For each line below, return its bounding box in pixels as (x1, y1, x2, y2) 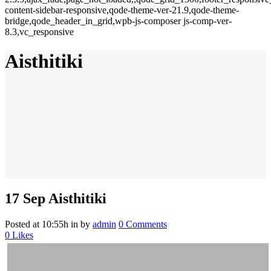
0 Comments (119, 219, 167, 230)
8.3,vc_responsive (5, 27, 74, 37)
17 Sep (5, 191, 45, 207)
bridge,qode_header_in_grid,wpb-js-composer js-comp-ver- (5, 16, 232, 26)
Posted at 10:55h (5, 219, 68, 230)
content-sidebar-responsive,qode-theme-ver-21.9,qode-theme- (5, 5, 239, 15)
